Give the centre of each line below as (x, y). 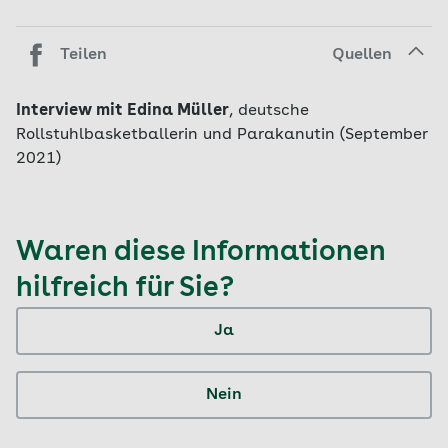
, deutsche (269, 111)
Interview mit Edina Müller (122, 111)
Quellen (362, 55)
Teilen (83, 55)
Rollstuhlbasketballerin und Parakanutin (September (222, 135)
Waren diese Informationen (201, 253)
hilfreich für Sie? (125, 289)
